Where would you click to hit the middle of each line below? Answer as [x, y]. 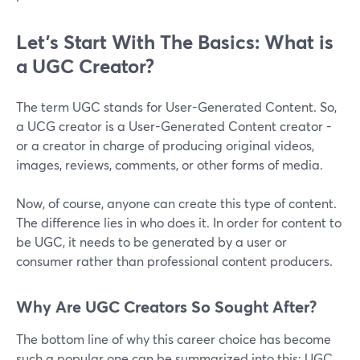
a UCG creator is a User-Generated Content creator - [174, 126]
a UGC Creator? [85, 66]
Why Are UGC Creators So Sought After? [166, 307]
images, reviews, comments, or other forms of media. [170, 165]
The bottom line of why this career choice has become [174, 339]
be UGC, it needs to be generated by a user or [151, 242]
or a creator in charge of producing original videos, [165, 145]
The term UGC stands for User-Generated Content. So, [176, 107]
